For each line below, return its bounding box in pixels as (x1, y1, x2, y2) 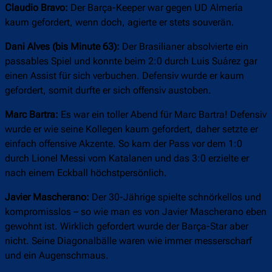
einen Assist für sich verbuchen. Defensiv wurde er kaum (5, 70, 244, 82)
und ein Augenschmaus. (5, 250, 109, 262)
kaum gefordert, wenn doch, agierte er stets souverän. (5, 16, 234, 29)
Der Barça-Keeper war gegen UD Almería (68, 2, 243, 14)
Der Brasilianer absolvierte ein (120, 41, 248, 53)
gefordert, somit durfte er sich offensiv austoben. (5, 84, 211, 97)
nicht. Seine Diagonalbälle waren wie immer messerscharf (5, 235, 252, 247)
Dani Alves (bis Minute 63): (5, 41, 120, 53)
